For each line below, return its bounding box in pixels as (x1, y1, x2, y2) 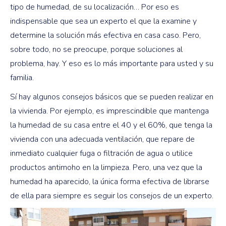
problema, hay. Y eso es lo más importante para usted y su (10, 58, 213, 69)
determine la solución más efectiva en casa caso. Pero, (10, 29, 201, 41)
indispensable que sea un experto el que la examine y (10, 15, 197, 27)
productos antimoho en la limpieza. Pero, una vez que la (10, 161, 202, 173)
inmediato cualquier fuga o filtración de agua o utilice (10, 147, 193, 159)
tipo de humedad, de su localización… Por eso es (10, 1, 179, 13)
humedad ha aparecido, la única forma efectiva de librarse (10, 176, 209, 187)
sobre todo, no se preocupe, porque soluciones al (10, 43, 183, 55)
